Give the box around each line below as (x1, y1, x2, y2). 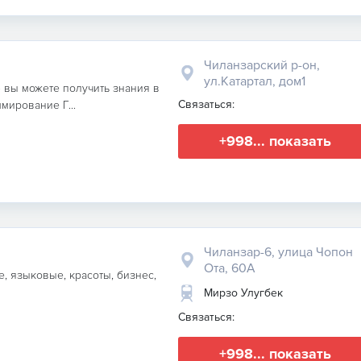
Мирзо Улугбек (204, 286, 283, 300)
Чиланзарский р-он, (204, 57, 320, 73)
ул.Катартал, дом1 (204, 73, 305, 89)
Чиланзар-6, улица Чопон (204, 244, 353, 260)
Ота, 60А (204, 260, 255, 276)
